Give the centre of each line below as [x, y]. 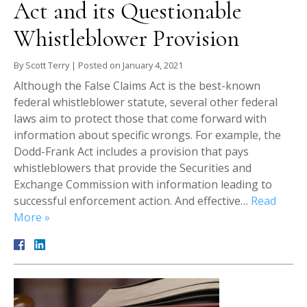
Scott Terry [47, 65]
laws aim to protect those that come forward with [140, 119]
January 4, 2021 [153, 65]
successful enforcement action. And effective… [132, 201]
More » [32, 218]
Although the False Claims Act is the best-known [137, 86]
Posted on [100, 65]
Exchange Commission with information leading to [143, 185]
